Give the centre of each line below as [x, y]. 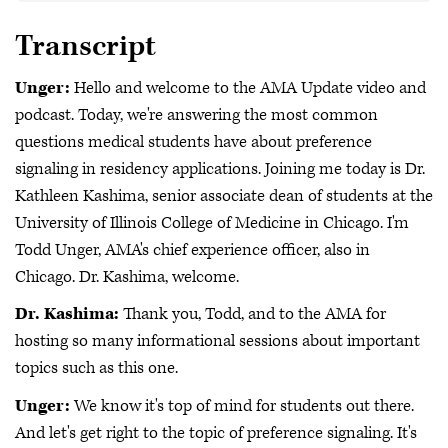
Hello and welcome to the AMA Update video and [250, 87]
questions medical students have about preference [193, 141]
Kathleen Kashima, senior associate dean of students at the [224, 195]
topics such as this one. [96, 368]
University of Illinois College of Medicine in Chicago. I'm [212, 222]
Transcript [85, 47]
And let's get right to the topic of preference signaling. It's [216, 432]
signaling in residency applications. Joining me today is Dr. [220, 168]
